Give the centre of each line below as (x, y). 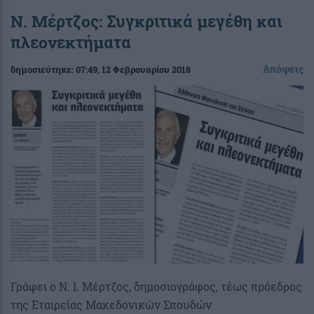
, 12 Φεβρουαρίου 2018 (144, 69)
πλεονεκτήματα (71, 42)
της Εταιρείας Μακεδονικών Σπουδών (111, 304)
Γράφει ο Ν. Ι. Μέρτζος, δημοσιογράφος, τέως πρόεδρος (156, 286)
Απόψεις (283, 69)
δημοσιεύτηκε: (43, 69)
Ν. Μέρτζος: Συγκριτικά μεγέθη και (146, 21)
